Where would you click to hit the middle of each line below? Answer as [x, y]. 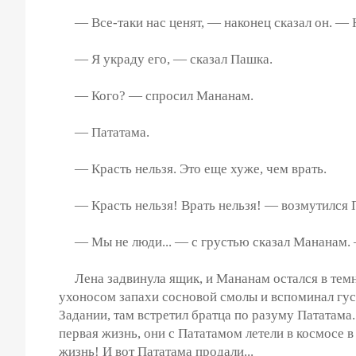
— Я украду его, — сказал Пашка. [166, 59]
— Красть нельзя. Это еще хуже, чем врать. [193, 168]
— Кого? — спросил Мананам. [156, 95]
